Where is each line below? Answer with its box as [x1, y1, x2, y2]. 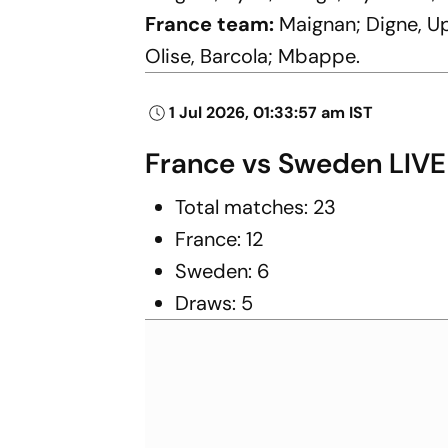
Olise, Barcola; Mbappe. [145, 42, 361, 69]
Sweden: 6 [175, 257, 271, 284]
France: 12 [175, 225, 264, 252]
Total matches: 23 [175, 193, 337, 220]
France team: [145, 10, 280, 37]
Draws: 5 [175, 289, 254, 316]
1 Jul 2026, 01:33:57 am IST [169, 101, 374, 123]
